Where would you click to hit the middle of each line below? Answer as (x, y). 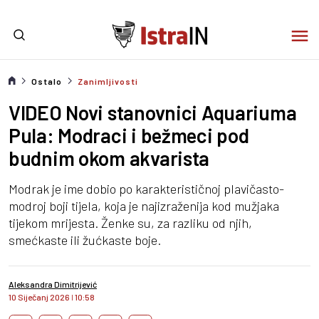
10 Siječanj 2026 (40, 297)
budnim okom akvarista (109, 158)
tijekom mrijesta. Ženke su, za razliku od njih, (130, 223)
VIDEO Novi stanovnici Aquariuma (153, 113)
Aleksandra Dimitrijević (53, 284)
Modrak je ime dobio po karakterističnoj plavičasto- (146, 189)
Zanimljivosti (108, 81)
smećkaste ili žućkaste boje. (85, 240)
